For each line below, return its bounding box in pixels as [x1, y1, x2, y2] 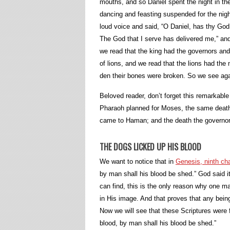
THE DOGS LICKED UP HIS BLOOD [100, 141, 201, 153]
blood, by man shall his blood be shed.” [100, 219, 216, 227]
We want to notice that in [100, 158, 176, 165]
